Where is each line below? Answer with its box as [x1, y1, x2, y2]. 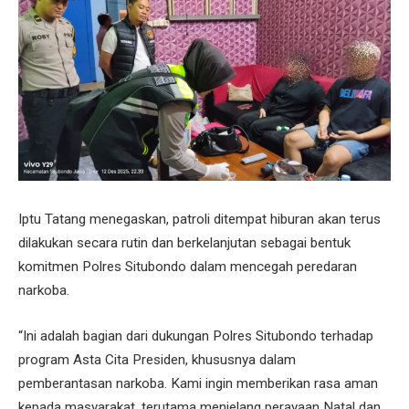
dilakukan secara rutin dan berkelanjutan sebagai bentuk [18, 234, 351, 251]
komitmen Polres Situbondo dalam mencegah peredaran [18, 257, 357, 275]
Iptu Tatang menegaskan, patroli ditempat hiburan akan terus [18, 210, 381, 227]
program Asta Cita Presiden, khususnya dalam [18, 351, 296, 368]
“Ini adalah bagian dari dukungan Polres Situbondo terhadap [18, 327, 373, 344]
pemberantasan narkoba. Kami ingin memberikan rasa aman [18, 374, 378, 392]
